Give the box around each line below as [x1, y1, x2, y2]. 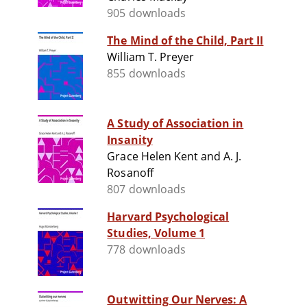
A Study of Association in [107, 116, 244, 132]
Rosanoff [107, 165, 153, 181]
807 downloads [107, 182, 186, 197]
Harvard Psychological [107, 209, 230, 225]
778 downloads [107, 242, 186, 258]
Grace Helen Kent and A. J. [107, 149, 242, 164]
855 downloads [107, 66, 186, 82]
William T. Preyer [107, 49, 195, 65]
